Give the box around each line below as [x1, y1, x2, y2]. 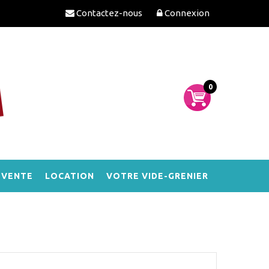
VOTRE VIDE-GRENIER [106, 171, 208, 181]
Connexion [165, 8, 210, 18]
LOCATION [45, 171, 94, 181]
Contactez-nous [76, 8, 142, 18]
